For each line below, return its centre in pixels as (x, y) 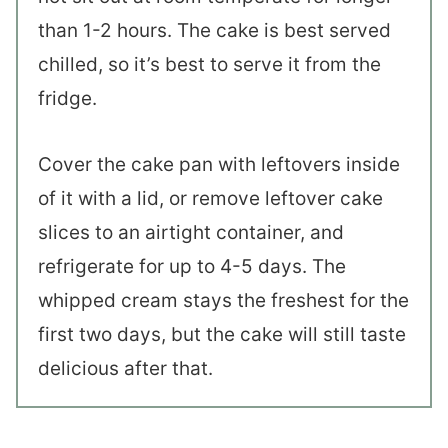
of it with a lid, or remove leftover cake (210, 198)
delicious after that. (128, 368)
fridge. (70, 98)
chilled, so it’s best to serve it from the (209, 64)
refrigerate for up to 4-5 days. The (192, 266)
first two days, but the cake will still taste (222, 334)
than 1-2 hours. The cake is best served (214, 30)
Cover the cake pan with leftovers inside (219, 164)
